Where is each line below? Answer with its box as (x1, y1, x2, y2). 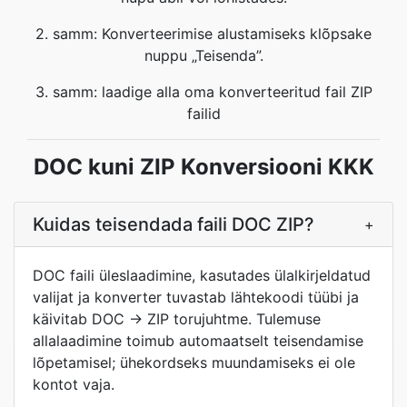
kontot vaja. (33, 375, 114, 393)
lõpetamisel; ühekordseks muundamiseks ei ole (33, 353, 355, 372)
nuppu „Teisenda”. (144, 46, 263, 65)
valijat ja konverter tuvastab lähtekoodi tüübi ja (33, 288, 359, 306)
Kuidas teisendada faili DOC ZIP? (33, 213, 314, 235)
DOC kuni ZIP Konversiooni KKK (33, 154, 374, 180)
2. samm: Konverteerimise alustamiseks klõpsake (35, 25, 372, 43)
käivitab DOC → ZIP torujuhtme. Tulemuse (33, 310, 321, 328)
